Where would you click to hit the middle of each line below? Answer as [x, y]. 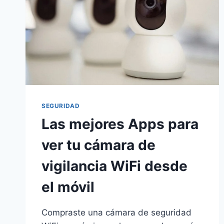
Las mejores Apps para [120, 124]
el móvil [68, 187]
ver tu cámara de [98, 145]
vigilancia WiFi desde [114, 166]
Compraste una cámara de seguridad [116, 213]
